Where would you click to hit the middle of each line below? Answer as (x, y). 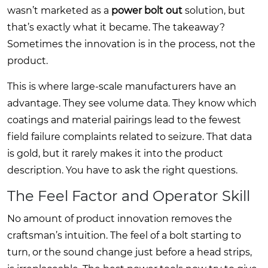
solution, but (214, 10)
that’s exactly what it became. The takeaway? (116, 27)
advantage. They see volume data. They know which (132, 103)
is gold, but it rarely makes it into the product (115, 153)
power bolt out (147, 10)
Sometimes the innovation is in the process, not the (131, 44)
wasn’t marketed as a (59, 10)
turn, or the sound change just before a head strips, (130, 252)
